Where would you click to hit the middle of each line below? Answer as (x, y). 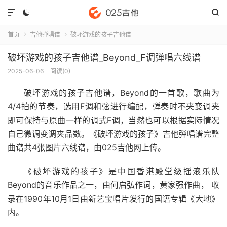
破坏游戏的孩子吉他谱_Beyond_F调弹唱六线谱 (104, 58)
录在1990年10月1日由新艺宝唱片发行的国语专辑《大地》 (113, 199)
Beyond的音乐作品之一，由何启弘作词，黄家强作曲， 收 (113, 185)
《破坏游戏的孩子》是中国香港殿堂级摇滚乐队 (122, 171)
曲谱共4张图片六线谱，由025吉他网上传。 (87, 147)
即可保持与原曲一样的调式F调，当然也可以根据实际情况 (113, 120)
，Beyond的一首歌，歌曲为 (166, 93)
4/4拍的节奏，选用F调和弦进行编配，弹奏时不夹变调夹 (113, 106)
